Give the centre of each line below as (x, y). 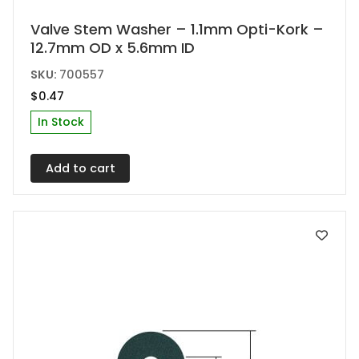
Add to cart (80, 168)
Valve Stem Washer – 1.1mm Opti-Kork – (177, 29)
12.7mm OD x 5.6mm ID (113, 47)
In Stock (61, 122)
